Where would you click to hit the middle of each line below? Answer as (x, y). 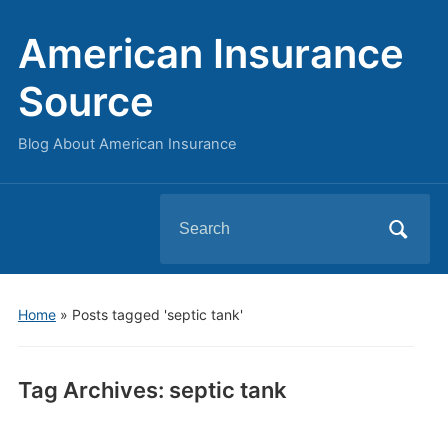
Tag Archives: (93, 390)
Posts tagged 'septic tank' (157, 314)
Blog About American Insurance (127, 144)
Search (185, 210)
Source (85, 101)
